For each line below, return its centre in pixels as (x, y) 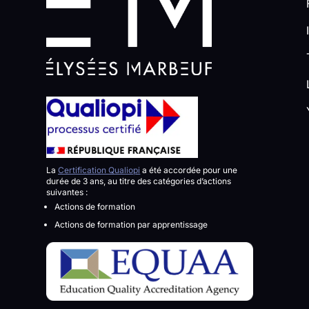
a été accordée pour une (189, 170)
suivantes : (67, 192)
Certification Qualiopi (99, 170)
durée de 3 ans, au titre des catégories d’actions (139, 181)
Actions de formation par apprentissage (131, 224)
